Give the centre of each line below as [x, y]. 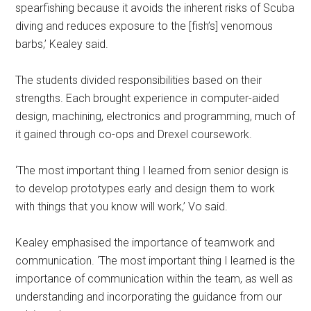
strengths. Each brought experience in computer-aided [148, 98]
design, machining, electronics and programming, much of [155, 116]
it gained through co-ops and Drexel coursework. [134, 134]
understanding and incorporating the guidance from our [149, 297]
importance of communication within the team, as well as [154, 279]
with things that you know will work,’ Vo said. [122, 207]
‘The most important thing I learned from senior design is [152, 170]
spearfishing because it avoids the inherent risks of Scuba [155, 8]
